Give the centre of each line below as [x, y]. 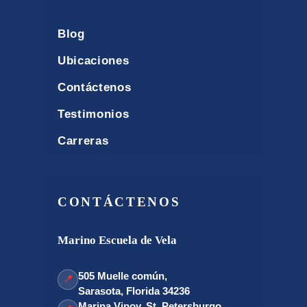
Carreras [83, 140]
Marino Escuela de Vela [117, 240]
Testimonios [94, 114]
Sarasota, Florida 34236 [134, 291]
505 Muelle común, [123, 275]
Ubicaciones [94, 60]
